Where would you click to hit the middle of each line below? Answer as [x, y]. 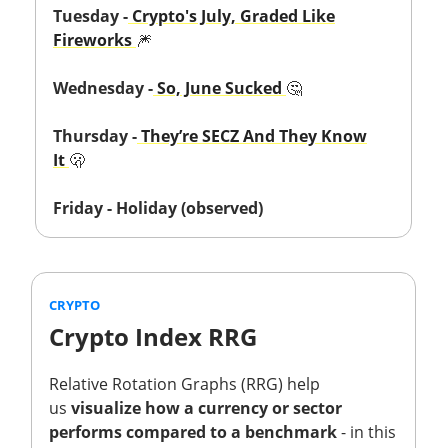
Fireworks [94, 39]
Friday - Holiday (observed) [158, 207]
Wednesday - [103, 87]
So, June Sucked [221, 87]
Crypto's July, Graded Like [233, 15]
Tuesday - [90, 15]
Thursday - [95, 135]
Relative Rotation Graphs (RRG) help [184, 383]
